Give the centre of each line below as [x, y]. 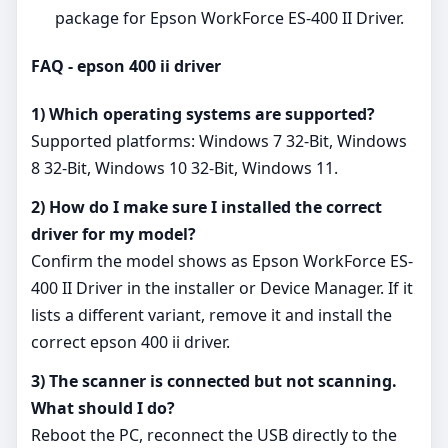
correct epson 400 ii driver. [130, 342]
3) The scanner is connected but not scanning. [214, 381]
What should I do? [103, 408]
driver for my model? [113, 234]
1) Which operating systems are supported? [203, 114]
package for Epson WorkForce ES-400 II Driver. [229, 17]
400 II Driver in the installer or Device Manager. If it [222, 288]
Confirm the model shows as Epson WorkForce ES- [222, 261]
